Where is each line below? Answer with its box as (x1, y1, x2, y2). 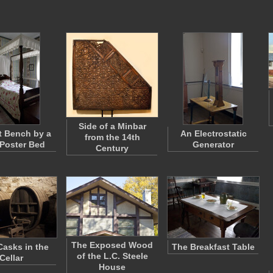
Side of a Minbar (78, 121, 146, 131)
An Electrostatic (180, 129, 247, 138)
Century (96, 143, 129, 153)
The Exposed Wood (71, 240, 153, 250)
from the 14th (84, 132, 140, 142)
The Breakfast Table (172, 242, 255, 252)
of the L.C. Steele (76, 251, 148, 261)
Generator (193, 140, 234, 149)
